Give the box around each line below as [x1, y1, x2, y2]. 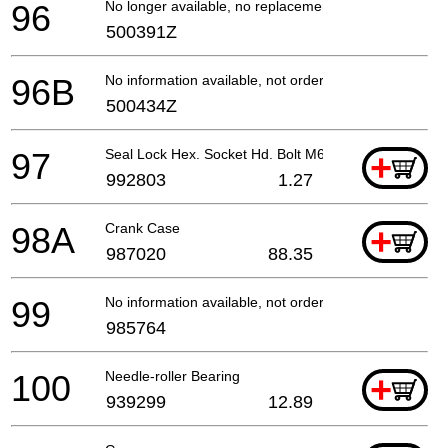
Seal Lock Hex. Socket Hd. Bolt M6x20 [105, 145, 348, 162]
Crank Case [105, 219, 180, 236]
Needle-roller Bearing [105, 367, 240, 384]
